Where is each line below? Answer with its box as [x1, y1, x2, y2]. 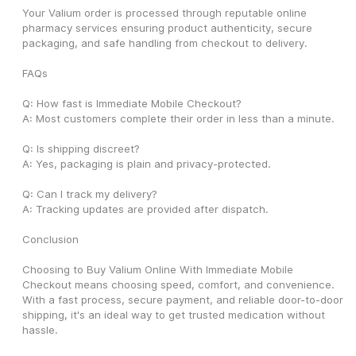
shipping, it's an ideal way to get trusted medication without [22, 308, 325, 322]
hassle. [22, 323, 58, 337]
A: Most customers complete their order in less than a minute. [22, 112, 335, 126]
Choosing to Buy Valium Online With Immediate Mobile [22, 263, 293, 277]
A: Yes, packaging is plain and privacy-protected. [22, 157, 271, 171]
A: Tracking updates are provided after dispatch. [22, 203, 269, 216]
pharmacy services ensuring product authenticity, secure [22, 21, 312, 35]
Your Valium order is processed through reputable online [22, 6, 307, 20]
